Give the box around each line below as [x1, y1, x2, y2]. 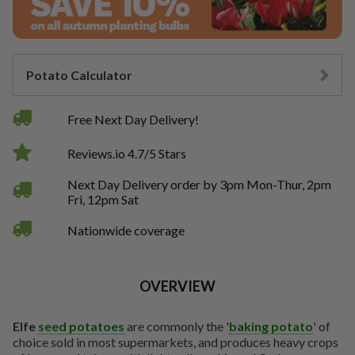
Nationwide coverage [67, 222, 185, 238]
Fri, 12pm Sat [67, 191, 139, 207]
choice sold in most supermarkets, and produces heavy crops [13, 334, 338, 349]
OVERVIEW [139, 277, 216, 295]
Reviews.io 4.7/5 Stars [67, 145, 187, 161]
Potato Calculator [26, 67, 132, 82]
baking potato [229, 318, 313, 334]
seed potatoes [38, 318, 124, 334]
